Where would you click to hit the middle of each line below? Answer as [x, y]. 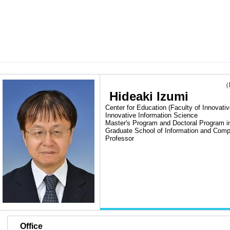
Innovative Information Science [151, 115]
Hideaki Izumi [149, 96]
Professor [120, 138]
